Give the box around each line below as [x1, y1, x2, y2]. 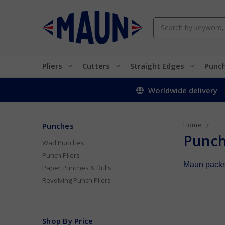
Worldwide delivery [146, 85, 217, 95]
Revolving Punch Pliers [42, 175, 111, 185]
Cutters [82, 60, 110, 71]
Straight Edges [130, 60, 184, 71]
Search [153, 17, 175, 27]
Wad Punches [42, 138, 84, 147]
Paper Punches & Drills [42, 163, 111, 172]
